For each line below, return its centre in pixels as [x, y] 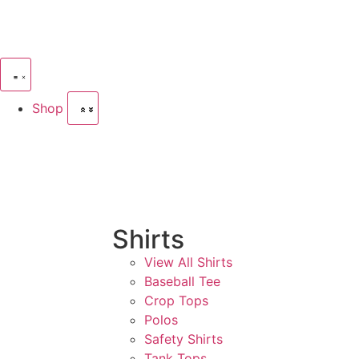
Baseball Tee [183, 281]
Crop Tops [177, 301]
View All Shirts [189, 262]
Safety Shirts [184, 339]
